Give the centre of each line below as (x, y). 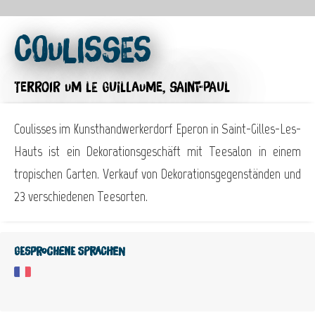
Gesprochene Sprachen (70, 252)
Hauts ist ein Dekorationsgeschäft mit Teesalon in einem (157, 152)
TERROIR (37, 88)
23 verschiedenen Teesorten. (81, 197)
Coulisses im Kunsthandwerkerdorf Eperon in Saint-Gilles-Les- (157, 129)
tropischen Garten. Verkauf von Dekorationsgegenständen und (157, 174)
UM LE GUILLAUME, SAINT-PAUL (147, 88)
